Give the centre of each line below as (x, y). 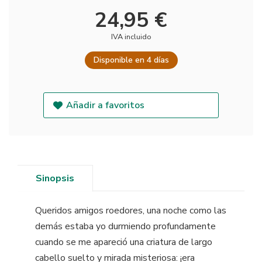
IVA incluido (131, 37)
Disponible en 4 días (131, 60)
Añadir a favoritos (106, 105)
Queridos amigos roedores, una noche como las (131, 210)
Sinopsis (55, 178)
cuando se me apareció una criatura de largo (124, 242)
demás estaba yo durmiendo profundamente (125, 226)
